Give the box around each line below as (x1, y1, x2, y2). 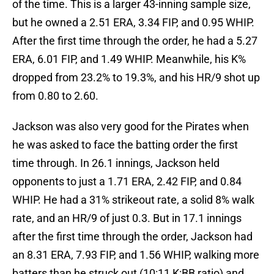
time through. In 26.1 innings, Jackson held (12, 157, 220, 170)
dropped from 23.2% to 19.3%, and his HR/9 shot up (12, 71, 260, 84)
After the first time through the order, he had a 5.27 (12, 34, 257, 48)
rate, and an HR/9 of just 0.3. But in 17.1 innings (12, 212, 242, 225)
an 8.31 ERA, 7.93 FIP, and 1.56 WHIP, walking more (12, 248, 259, 262)
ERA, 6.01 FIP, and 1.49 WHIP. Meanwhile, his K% (12, 53, 246, 66)
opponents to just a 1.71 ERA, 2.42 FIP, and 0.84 (12, 175, 242, 188)
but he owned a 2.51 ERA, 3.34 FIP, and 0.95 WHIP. (12, 16, 254, 29)
